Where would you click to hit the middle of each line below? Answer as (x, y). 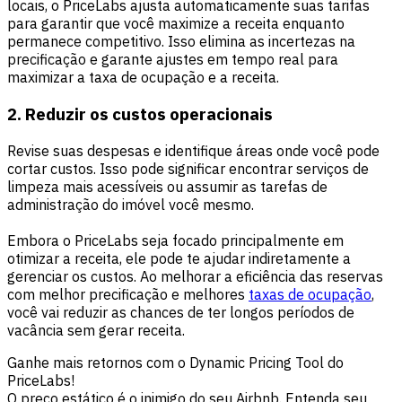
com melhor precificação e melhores (128, 294)
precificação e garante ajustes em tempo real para (173, 60)
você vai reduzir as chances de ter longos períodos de (181, 312)
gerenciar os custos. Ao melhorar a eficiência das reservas (195, 276)
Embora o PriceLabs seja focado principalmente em (175, 240)
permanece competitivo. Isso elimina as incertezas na (181, 42)
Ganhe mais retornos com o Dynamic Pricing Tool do (175, 362)
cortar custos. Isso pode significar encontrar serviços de (188, 168)
